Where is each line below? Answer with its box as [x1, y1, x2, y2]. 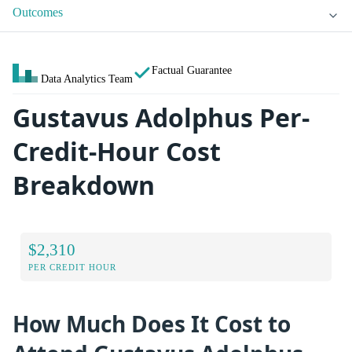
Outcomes [13, 5, 63, 20]
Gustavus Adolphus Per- [13, 101, 310, 135]
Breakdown [13, 168, 155, 203]
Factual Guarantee [152, 64, 232, 77]
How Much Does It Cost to [13, 308, 291, 339]
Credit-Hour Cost [13, 134, 221, 169]
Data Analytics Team [41, 72, 133, 86]
